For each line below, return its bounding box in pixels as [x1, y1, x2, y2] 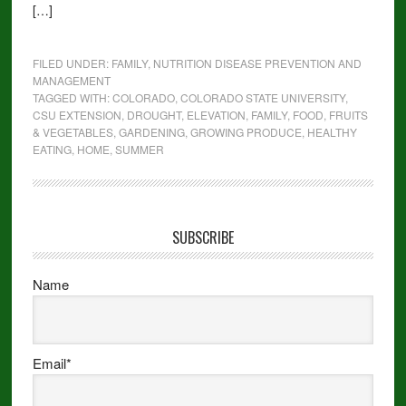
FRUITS [328, 107, 368, 122]
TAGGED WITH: [32, 90, 112, 105]
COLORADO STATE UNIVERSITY [179, 90, 345, 105]
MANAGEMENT [32, 72, 111, 88]
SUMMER [114, 141, 164, 157]
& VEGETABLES [32, 124, 113, 140]
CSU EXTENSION [32, 107, 121, 122]
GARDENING [118, 124, 185, 140]
